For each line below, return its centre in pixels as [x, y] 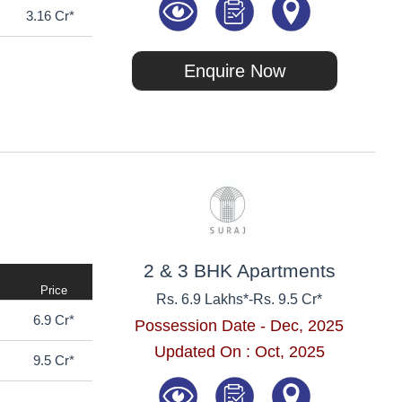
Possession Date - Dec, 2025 [240, 325]
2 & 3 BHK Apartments [239, 270]
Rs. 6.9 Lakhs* [203, 299]
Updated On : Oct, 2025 [239, 351]
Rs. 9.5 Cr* [288, 299]
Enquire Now [235, 70]
